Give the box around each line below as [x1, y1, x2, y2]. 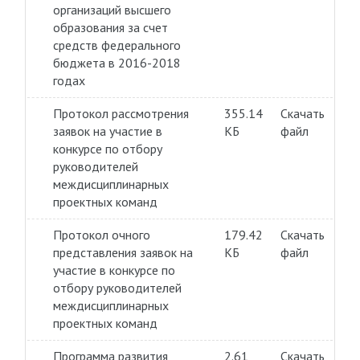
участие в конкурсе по [52, 262, 175, 278]
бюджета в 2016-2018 [52, 55, 181, 71]
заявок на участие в [52, 123, 162, 139]
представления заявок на [52, 244, 193, 260]
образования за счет [52, 19, 168, 35]
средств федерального [52, 37, 181, 53]
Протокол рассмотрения [52, 105, 189, 121]
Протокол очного [52, 227, 150, 243]
